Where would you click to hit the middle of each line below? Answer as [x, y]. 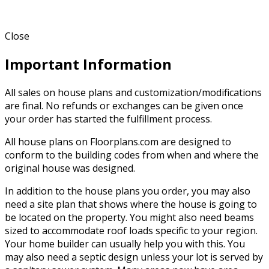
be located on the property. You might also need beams [129, 218]
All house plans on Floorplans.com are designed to [118, 142]
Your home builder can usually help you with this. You [125, 244]
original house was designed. [70, 168]
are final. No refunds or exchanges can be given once [124, 106]
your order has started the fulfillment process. [108, 119]
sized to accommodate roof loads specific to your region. [131, 231]
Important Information [88, 64]
